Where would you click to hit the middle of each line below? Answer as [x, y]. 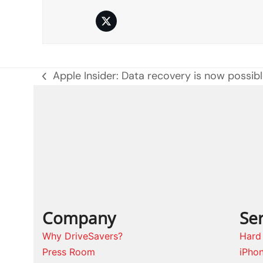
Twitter [122, 26]
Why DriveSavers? [82, 236]
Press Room [69, 252]
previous [63, 83]
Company [79, 218]
